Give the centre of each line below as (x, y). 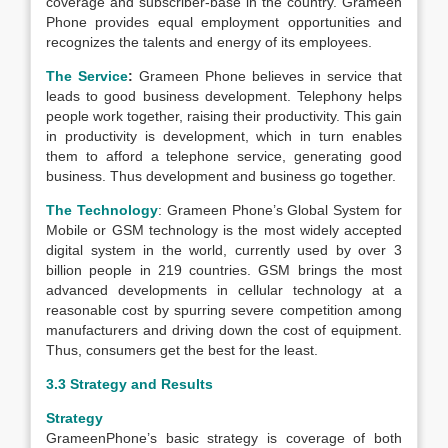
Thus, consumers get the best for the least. (182, 350)
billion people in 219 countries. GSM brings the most (224, 270)
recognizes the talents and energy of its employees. (209, 42)
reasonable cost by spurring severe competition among (224, 310)
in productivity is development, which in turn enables (224, 136)
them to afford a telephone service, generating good (224, 156)
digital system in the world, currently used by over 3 (224, 250)
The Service (87, 76)
